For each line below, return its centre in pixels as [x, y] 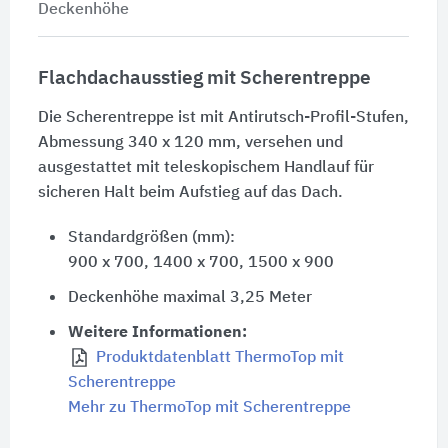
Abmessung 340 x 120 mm [136, 142]
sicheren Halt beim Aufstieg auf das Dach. [190, 192]
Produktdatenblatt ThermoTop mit [219, 357]
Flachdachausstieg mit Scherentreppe [204, 78]
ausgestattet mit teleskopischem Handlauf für [205, 167]
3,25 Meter [270, 297]
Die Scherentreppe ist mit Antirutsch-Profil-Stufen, [223, 117]
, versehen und [289, 142]
